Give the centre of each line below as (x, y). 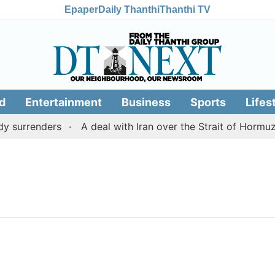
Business (146, 102)
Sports (208, 102)
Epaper (81, 9)
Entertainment (63, 102)
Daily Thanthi (129, 9)
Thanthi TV (185, 9)
